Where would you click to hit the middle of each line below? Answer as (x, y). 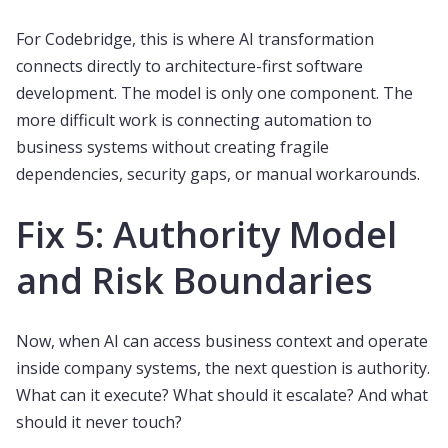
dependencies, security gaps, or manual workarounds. (218, 174)
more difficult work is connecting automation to (194, 120)
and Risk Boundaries (194, 280)
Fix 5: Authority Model (206, 234)
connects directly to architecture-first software (189, 66)
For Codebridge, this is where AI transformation (195, 39)
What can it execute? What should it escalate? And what (222, 395)
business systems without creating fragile (172, 147)
